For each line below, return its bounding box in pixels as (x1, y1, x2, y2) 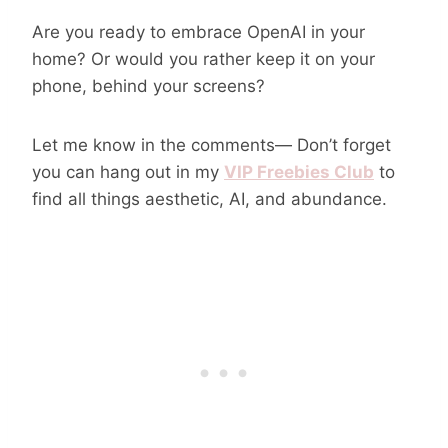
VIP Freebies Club (224, 161, 374, 182)
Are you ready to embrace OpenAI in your (32, 21, 365, 42)
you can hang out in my (32, 161, 224, 182)
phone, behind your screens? (32, 75, 265, 96)
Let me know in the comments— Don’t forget (32, 134, 391, 155)
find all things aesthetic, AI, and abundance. (32, 188, 387, 209)
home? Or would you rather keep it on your (32, 48, 375, 69)
